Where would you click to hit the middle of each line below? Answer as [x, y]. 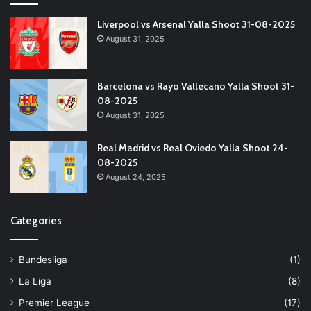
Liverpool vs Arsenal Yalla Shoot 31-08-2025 [196, 24]
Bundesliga [43, 259]
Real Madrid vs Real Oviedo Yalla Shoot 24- [193, 148]
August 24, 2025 [136, 177]
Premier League [54, 302]
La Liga [35, 281]
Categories [36, 220]
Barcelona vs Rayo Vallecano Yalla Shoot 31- [196, 86]
